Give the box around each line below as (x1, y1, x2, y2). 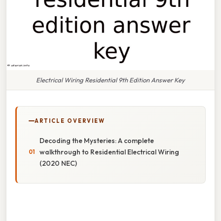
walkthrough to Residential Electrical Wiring (39, 147, 179, 156)
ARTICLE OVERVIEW (35, 117, 105, 124)
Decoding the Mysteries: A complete (39, 136, 154, 145)
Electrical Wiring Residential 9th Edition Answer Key (36, 75, 185, 84)
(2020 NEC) (39, 158, 77, 168)
